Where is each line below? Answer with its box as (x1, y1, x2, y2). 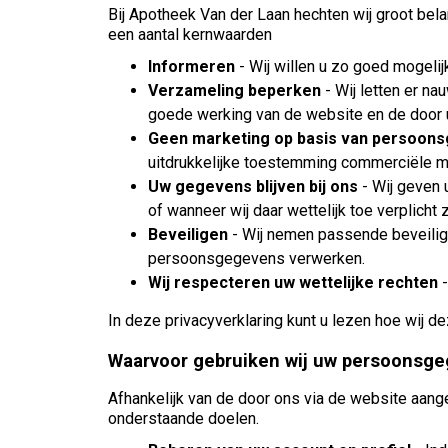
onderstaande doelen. (108, 409, 259, 429)
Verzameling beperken (148, 81, 321, 100)
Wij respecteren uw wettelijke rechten (148, 273, 442, 292)
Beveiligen (148, 225, 228, 244)
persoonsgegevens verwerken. (148, 249, 365, 268)
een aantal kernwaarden (108, 25, 272, 44)
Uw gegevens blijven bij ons (148, 177, 358, 196)
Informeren (148, 57, 235, 76)
